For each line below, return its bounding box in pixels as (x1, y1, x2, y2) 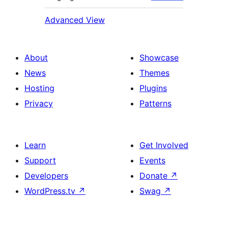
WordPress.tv (24, 186, 78, 196)
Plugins (139, 83, 167, 94)
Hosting (24, 83, 54, 94)
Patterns (139, 98, 172, 109)
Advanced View (45, 15, 105, 25)
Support (24, 155, 56, 166)
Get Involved (139, 140, 188, 151)
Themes (139, 68, 169, 78)
